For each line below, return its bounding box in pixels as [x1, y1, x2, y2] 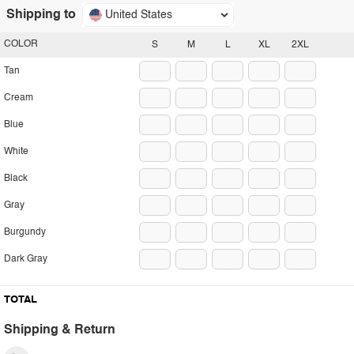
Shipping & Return [4, 324, 115, 337]
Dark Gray [4, 254, 47, 264]
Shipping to [6, 9, 76, 21]
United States [105, 9, 172, 21]
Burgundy [4, 228, 46, 237]
